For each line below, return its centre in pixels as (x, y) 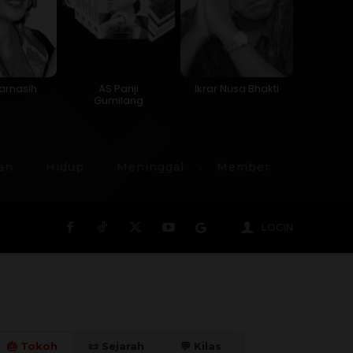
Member (243, 167)
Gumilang (119, 100)
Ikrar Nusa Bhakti (237, 88)
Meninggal (150, 167)
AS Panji (119, 88)
